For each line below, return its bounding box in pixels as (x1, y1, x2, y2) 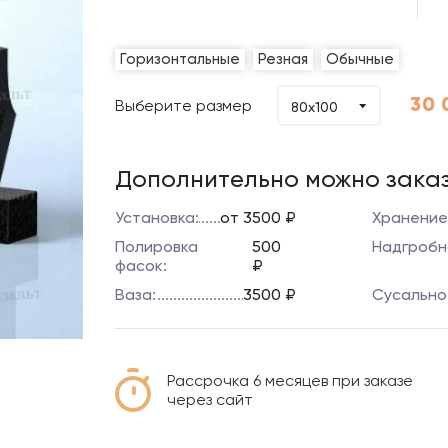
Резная (258, 50, 309, 68)
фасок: (115, 256, 168, 275)
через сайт (167, 390, 254, 409)
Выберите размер (115, 96, 253, 115)
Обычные (326, 50, 395, 68)
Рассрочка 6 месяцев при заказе (167, 371, 414, 390)
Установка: (115, 208, 200, 227)
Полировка (115, 237, 199, 256)
